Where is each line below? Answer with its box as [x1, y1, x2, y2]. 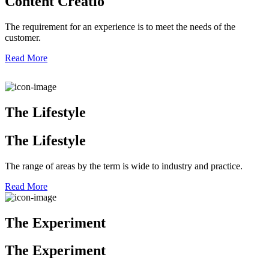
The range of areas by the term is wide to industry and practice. [5, 160, 243, 171]
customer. [5, 32, 41, 43]
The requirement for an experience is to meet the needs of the [5, 21, 235, 32]
